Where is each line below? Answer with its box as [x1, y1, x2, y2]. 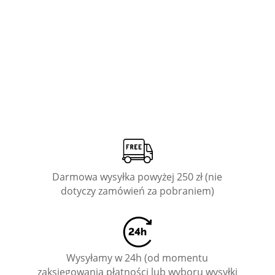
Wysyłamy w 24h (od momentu [66, 251, 209, 265]
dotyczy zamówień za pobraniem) [60, 184, 214, 198]
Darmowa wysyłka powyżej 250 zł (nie [52, 170, 223, 184]
